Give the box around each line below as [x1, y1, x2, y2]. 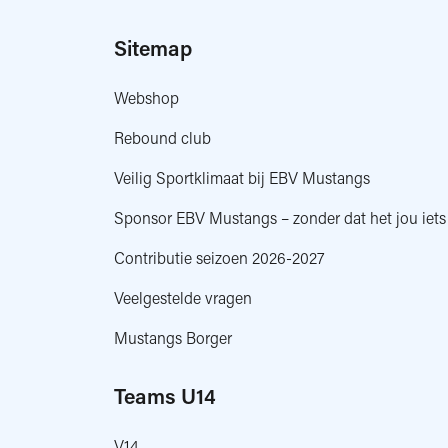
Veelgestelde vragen [114, 287, 252, 308]
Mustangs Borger [114, 327, 232, 348]
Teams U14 [114, 382, 216, 410]
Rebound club [114, 127, 211, 148]
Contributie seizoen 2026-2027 [114, 247, 325, 268]
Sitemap [114, 34, 192, 62]
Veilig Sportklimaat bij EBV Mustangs [114, 167, 370, 188]
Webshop [114, 87, 179, 108]
